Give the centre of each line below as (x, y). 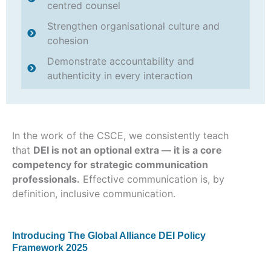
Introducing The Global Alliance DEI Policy (109, 235)
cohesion (67, 40)
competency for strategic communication (110, 164)
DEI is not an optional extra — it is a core (128, 150)
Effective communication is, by (152, 179)
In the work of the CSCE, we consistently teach (120, 135)
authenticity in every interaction (119, 75)
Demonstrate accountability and (120, 61)
